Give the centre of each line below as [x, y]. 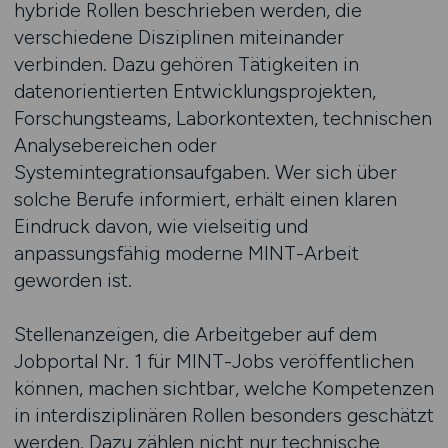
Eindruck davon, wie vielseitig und [160, 226]
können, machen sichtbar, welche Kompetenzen [223, 388]
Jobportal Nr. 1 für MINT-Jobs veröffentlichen [213, 361]
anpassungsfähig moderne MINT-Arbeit [186, 253]
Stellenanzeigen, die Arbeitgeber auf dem [195, 334]
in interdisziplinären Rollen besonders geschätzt [223, 415]
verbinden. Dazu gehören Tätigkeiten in [186, 64]
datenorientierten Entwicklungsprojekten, [194, 91]
